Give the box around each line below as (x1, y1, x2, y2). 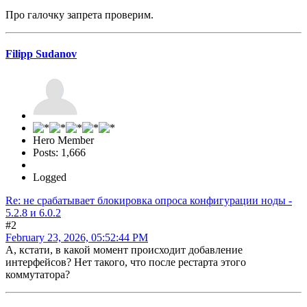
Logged (33, 171, 66, 184)
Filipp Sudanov (5, 47, 77, 60)
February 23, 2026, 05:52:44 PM (5, 232, 148, 244)
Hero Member (33, 134, 94, 147)
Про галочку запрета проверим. (5, 8, 153, 21)
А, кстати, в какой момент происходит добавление (5, 244, 243, 256)
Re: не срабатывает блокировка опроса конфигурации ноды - (5, 195, 292, 207)
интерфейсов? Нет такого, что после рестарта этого (5, 256, 246, 269)
